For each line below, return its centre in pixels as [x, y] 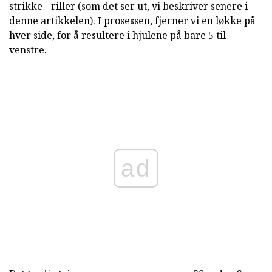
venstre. [28, 50]
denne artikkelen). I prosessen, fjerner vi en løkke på [132, 21]
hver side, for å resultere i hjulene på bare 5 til [117, 36]
